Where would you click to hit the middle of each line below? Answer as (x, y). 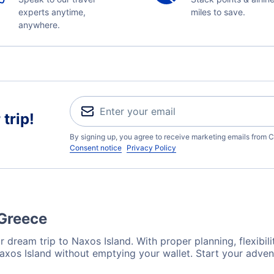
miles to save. (218, 12)
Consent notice (96, 148)
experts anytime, (52, 12)
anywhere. (39, 25)
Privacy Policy (151, 148)
